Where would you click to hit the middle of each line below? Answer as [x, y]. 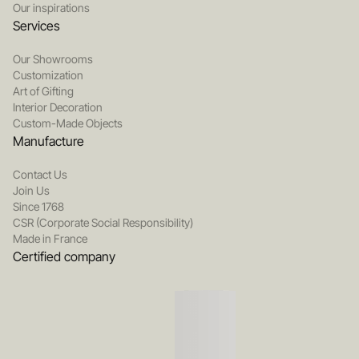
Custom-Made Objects [68, 123]
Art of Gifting [43, 91]
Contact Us [40, 175]
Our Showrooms [53, 59]
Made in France [50, 239]
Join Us [31, 191]
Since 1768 [38, 207]
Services [36, 26]
